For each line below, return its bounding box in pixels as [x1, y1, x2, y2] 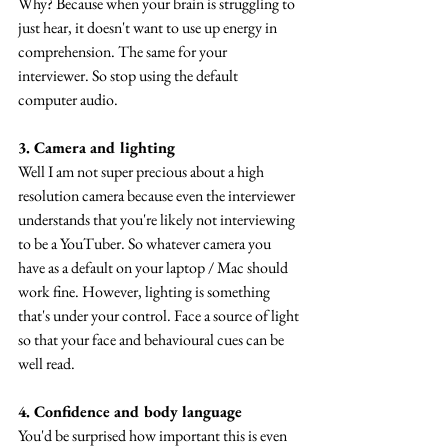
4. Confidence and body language [18, 401, 242, 423]
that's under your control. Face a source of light [18, 305, 302, 327]
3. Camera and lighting [18, 137, 175, 159]
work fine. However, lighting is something [18, 281, 273, 303]
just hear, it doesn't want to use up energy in [18, 17, 280, 39]
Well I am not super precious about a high [18, 161, 267, 183]
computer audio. [18, 89, 118, 111]
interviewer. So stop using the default [18, 65, 241, 87]
